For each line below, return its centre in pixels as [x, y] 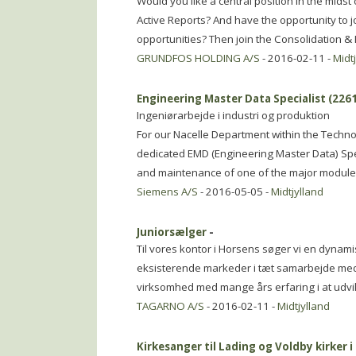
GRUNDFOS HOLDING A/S [198, 58]
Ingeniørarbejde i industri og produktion [233, 115]
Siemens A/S [167, 192]
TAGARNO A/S [170, 306]
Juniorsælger [172, 232]
